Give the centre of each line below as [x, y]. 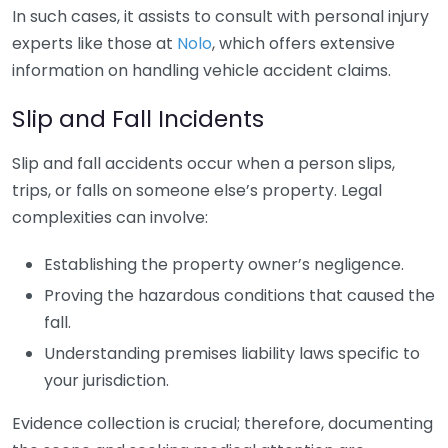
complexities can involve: [110, 217]
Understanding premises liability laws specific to [232, 353]
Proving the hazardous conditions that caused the [239, 295]
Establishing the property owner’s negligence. [224, 264]
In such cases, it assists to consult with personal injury [220, 16]
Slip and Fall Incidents [138, 118]
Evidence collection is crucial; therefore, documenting [222, 423]
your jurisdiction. [106, 380]
